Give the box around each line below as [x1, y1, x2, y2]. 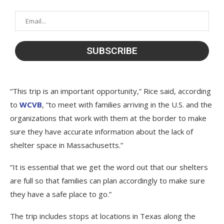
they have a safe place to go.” [10, 188, 111, 199]
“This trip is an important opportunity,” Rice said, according [10, 85, 211, 96]
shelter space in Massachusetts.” [10, 139, 123, 150]
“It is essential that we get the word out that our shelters [10, 161, 208, 172]
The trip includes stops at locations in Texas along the [10, 210, 195, 221]
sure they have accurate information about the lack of [10, 126, 193, 136]
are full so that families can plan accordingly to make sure [10, 175, 205, 185]
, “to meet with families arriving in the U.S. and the [42, 99, 212, 109]
